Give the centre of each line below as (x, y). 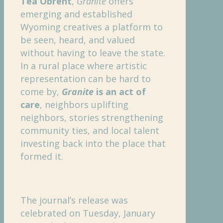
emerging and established (76, 14)
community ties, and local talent (90, 130)
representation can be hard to (86, 78)
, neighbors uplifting (84, 104)
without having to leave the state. (93, 53)
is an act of (120, 91)
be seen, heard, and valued (78, 40)
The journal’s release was (74, 200)
